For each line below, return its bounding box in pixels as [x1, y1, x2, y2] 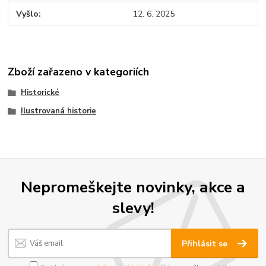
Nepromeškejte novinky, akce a [21, 176, 245, 198]
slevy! [112, 197, 154, 218]
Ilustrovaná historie [20, 106, 96, 117]
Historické [20, 87, 59, 98]
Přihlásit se [182, 238, 230, 250]
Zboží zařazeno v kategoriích [8, 64, 150, 79]
